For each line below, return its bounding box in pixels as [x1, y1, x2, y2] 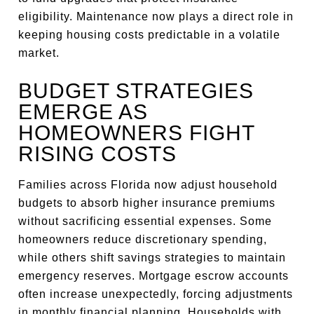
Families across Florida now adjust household [18, 179, 278, 191]
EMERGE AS [18, 100, 149, 123]
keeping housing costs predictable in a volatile [18, 29, 281, 41]
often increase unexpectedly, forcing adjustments [18, 288, 294, 300]
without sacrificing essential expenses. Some [18, 215, 273, 227]
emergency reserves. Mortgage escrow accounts [18, 270, 289, 282]
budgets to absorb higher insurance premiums [18, 197, 276, 209]
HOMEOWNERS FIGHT [18, 121, 255, 144]
